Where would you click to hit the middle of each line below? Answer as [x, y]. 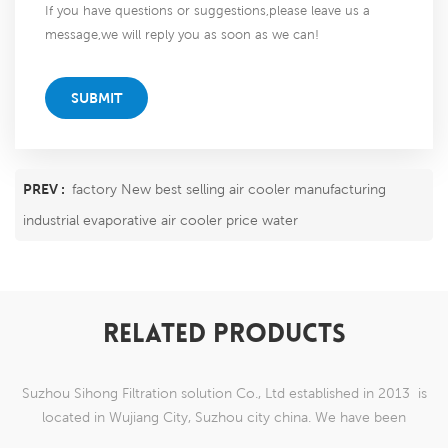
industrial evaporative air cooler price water [160, 220]
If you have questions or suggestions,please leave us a [207, 11]
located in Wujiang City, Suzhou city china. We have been [224, 417]
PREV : [45, 189]
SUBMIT [96, 98]
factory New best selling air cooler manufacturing [229, 189]
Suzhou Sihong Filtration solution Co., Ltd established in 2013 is [224, 393]
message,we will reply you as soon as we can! [182, 35]
